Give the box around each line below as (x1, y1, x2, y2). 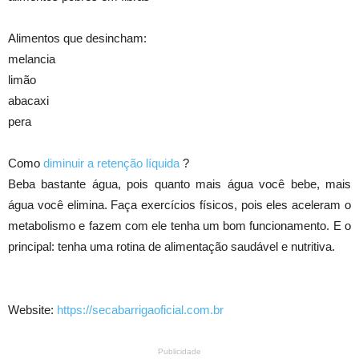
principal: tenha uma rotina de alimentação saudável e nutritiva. (8, 240, 335, 254)
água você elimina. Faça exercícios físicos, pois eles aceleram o (8, 198, 351, 212)
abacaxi (8, 94, 49, 108)
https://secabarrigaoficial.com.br (57, 303, 224, 317)
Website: (8, 303, 57, 317)
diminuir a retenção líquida (43, 156, 183, 171)
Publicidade (158, 347, 201, 357)
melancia (8, 52, 55, 67)
